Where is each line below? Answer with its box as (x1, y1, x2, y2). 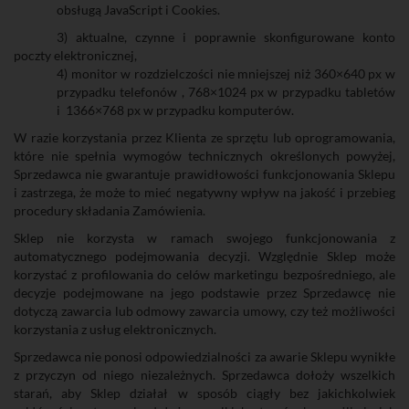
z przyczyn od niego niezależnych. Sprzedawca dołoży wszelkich (14, 367, 395, 383)
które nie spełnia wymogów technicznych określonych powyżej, (14, 148, 395, 163)
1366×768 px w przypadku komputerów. (66, 102, 295, 118)
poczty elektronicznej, (14, 47, 137, 63)
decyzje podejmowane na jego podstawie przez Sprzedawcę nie (14, 285, 395, 300)
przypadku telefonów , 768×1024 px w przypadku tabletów (57, 84, 395, 100)
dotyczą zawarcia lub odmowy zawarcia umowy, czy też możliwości (14, 303, 395, 319)
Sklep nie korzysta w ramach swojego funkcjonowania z (14, 230, 395, 246)
